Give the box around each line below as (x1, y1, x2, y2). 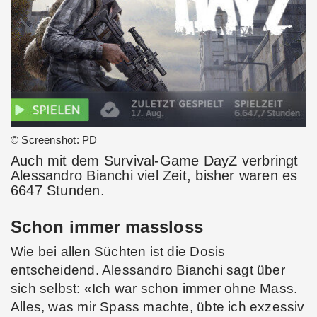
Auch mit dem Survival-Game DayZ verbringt (11, 153, 299, 169)
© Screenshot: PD (11, 134, 98, 146)
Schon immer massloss (11, 217, 204, 237)
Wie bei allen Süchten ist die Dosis (11, 244, 226, 260)
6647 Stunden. (11, 183, 105, 199)
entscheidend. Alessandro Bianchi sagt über (11, 263, 285, 278)
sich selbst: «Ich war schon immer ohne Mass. (11, 281, 298, 296)
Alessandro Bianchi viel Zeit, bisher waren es (11, 168, 298, 184)
